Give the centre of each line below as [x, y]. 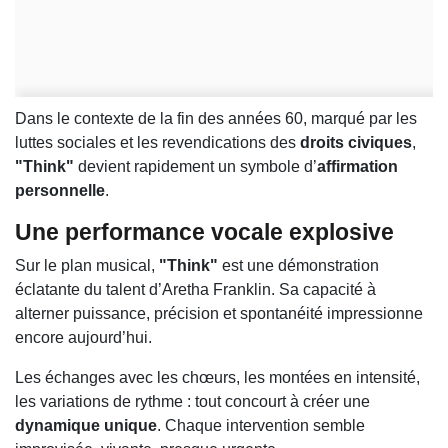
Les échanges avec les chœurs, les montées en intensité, [217, 378]
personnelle [60, 191]
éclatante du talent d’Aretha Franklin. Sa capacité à [195, 290]
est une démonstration [298, 266]
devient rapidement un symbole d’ [195, 167]
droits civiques [356, 143]
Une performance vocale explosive [204, 232]
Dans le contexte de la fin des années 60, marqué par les [216, 119]
